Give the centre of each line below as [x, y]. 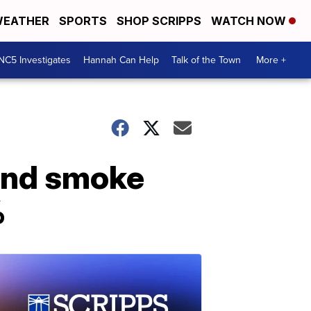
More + [271, 60]
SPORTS [83, 21]
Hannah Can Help [121, 60]
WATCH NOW [250, 21]
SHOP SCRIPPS [159, 21]
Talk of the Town [206, 60]
